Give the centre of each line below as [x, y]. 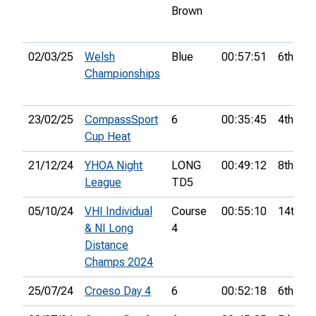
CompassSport [121, 120]
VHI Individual [119, 212]
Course [189, 212]
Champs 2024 [119, 262]
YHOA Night [114, 166]
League [103, 183]
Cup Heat [108, 137]
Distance [107, 245]
